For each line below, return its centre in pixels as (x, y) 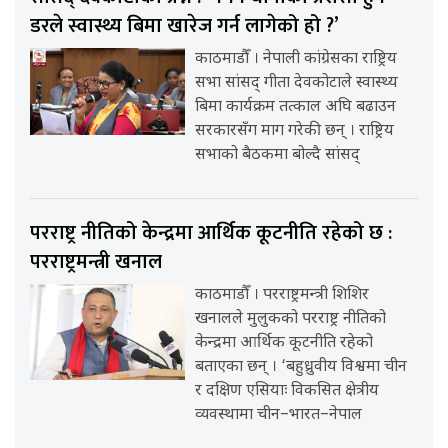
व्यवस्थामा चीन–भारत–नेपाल (279, 415)
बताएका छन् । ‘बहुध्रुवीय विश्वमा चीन (301, 367)
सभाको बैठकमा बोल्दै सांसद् (278, 155)
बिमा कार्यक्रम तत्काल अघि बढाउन (296, 107)
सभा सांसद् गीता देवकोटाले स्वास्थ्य (297, 83)
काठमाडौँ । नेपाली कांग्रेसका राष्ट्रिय (296, 59)
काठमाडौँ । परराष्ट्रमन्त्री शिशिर (282, 295)
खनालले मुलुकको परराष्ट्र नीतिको (291, 319)
